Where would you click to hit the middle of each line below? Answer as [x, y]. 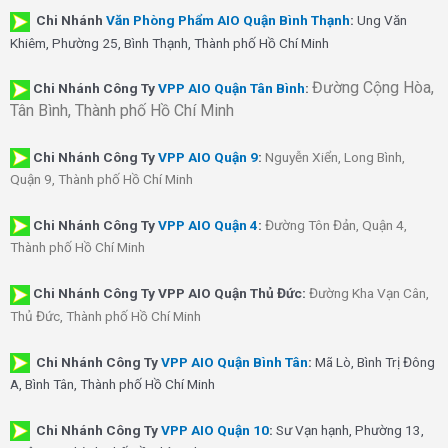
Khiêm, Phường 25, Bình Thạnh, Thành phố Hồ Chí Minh [169, 42]
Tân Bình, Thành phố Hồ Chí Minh [122, 110]
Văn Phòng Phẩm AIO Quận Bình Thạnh [228, 20]
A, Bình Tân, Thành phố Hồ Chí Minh [112, 384]
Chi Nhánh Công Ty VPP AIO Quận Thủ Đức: [169, 293]
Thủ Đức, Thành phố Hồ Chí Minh [105, 315]
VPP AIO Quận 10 [215, 430]
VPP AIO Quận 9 [208, 156]
